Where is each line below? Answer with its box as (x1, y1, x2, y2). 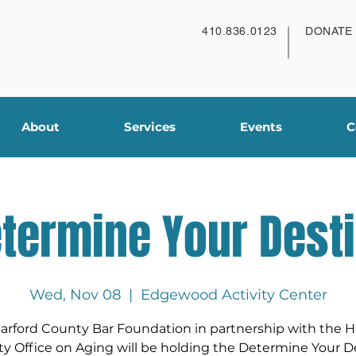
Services (124, 119, 176, 134)
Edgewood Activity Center (140, 286, 327, 304)
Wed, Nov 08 (29, 286, 121, 304)
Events (240, 119, 282, 134)
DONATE (305, 25, 353, 37)
